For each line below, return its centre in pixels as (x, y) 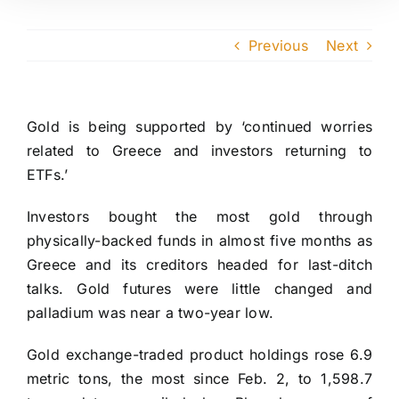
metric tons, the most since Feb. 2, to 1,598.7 (199, 379)
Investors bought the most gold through (199, 217)
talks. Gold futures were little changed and (199, 289)
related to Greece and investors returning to (199, 151)
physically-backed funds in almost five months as (199, 241)
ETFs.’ (48, 175)
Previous (278, 46)
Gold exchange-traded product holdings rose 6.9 (199, 355)
